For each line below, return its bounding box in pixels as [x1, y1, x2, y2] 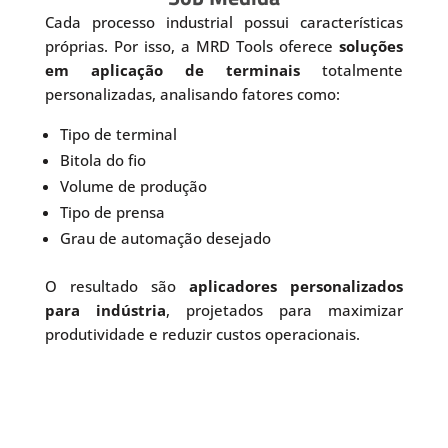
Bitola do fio [59, 149, 146, 170]
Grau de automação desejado [59, 227, 271, 248]
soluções [339, 35, 404, 56]
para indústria [44, 299, 166, 320]
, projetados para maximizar [165, 299, 404, 320]
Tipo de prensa [59, 201, 165, 222]
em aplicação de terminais [44, 59, 301, 80]
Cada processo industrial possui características [44, 11, 404, 32]
